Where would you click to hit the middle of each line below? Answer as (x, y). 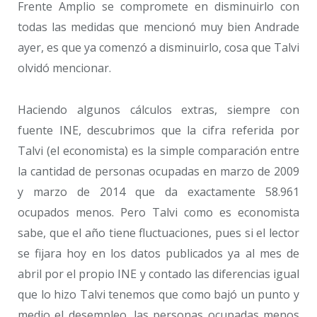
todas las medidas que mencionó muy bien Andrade (158, 27)
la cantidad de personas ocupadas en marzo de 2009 (158, 171)
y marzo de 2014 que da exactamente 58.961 (158, 191)
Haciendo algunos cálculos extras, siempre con (158, 109)
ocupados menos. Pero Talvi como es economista (158, 212)
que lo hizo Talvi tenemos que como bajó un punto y (158, 294)
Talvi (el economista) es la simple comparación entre (158, 150)
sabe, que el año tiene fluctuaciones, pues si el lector (158, 232)
